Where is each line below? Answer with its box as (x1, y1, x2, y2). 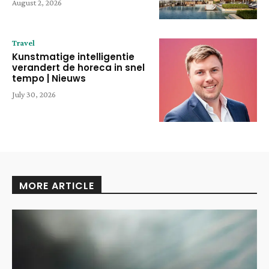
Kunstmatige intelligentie (12, 50, 134, 64)
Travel (12, 38, 35, 48)
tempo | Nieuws (12, 72, 86, 85)
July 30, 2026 (12, 89, 56, 100)
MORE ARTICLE (19, 178, 94, 193)
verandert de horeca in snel (12, 61, 145, 74)
